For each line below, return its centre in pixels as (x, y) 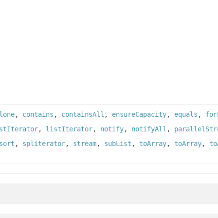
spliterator (44, 144)
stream (85, 144)
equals (186, 115)
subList (118, 144)
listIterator (69, 129)
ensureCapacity (139, 115)
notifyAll (149, 129)
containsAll (83, 115)
